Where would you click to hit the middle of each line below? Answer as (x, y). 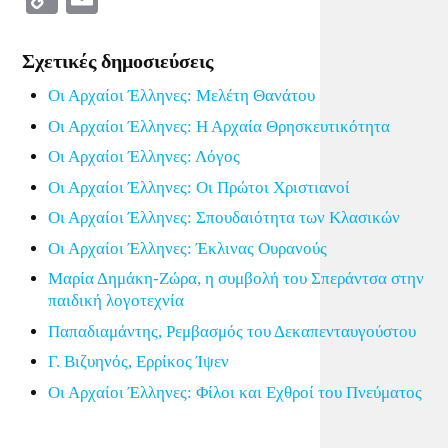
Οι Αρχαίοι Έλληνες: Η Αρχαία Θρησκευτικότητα (218, 126)
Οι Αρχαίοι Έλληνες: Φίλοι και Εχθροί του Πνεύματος (234, 392)
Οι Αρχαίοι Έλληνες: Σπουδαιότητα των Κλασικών (223, 217)
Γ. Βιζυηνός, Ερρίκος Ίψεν (138, 361)
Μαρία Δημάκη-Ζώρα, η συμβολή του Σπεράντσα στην (235, 278)
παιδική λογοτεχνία (115, 300)
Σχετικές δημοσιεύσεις (118, 61)
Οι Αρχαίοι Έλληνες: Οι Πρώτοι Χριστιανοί (198, 187)
